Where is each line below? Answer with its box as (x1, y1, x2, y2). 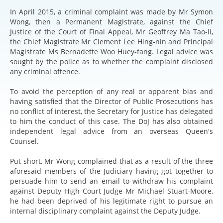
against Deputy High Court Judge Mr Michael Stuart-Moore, (10, 186, 213, 196)
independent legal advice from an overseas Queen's (10, 126, 213, 136)
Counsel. (10, 136, 39, 146)
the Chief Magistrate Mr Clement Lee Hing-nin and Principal (10, 36, 213, 46)
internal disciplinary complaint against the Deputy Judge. (10, 206, 201, 216)
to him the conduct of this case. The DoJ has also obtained (10, 116, 213, 126)
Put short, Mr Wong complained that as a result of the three (10, 156, 213, 166)
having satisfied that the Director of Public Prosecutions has (10, 96, 213, 106)
